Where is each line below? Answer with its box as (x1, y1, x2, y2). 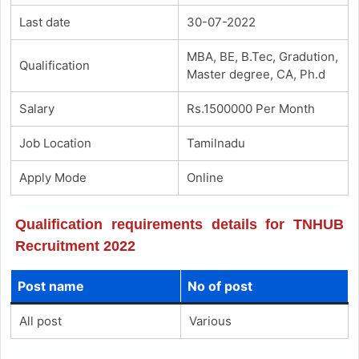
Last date (18, 14, 71, 30)
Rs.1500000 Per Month (186, 100, 315, 116)
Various (188, 313, 232, 329)
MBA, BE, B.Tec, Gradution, (186, 48, 338, 64)
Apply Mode (18, 169, 87, 185)
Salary (18, 100, 54, 116)
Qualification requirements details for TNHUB (14, 216, 345, 232)
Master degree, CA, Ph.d (186, 66, 325, 82)
